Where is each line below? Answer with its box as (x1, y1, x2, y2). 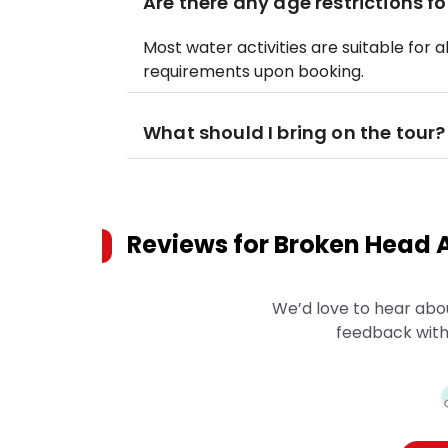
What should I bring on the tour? (143, 120, 446, 145)
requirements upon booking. (143, 60, 364, 83)
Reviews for (127, 228, 274, 261)
